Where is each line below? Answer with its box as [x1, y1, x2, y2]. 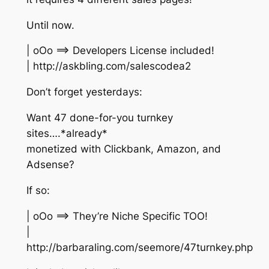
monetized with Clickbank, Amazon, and [26, 143, 221, 156]
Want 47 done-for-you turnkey [26, 112, 173, 124]
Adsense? [26, 159, 74, 171]
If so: [26, 184, 50, 196]
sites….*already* [26, 127, 107, 140]
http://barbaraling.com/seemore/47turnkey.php [26, 241, 253, 253]
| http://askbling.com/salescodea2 [26, 60, 191, 73]
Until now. [26, 19, 74, 31]
